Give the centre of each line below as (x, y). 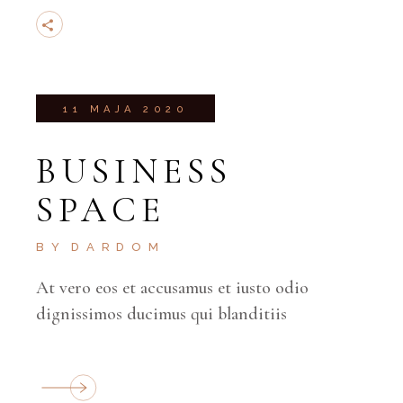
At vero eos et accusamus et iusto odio (173, 288)
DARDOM (118, 247)
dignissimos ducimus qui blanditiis (162, 314)
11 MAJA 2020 (126, 109)
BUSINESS (134, 171)
